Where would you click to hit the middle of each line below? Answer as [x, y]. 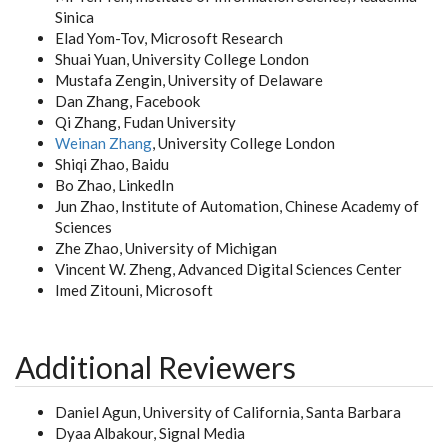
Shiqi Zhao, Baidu [112, 164]
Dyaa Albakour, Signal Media [150, 433]
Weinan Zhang [103, 143]
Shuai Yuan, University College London [182, 59]
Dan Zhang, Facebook [127, 101]
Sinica [74, 17]
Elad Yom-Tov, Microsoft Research [169, 38]
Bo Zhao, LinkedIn [114, 185]
